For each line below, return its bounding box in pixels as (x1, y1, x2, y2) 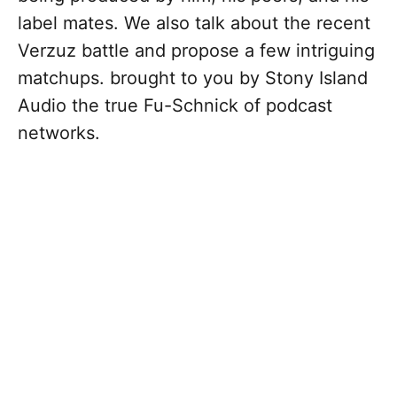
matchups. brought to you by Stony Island (18, 67, 368, 90)
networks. (18, 122, 100, 144)
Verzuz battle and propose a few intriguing (18, 40, 375, 62)
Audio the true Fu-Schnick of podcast (18, 95, 332, 117)
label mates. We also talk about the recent (18, 12, 370, 35)
